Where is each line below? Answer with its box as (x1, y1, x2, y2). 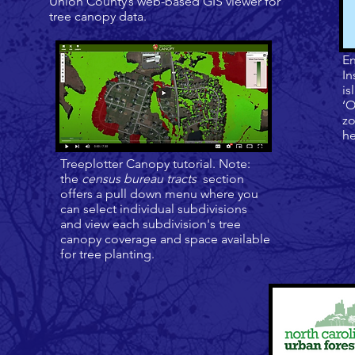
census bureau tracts (82, 171, 197, 186)
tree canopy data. (49, 9, 150, 24)
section (197, 171, 244, 186)
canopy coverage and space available (60, 231, 270, 246)
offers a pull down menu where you (60, 186, 258, 201)
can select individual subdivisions (60, 201, 247, 216)
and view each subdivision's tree (60, 216, 241, 231)
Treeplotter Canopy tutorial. (60, 156, 219, 171)
